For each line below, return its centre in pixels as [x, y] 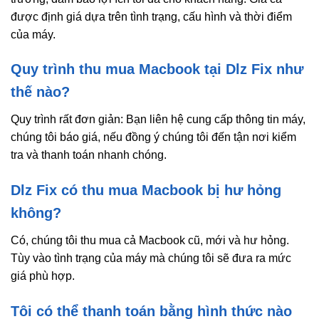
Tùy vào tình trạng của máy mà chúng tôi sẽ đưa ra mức [151, 258]
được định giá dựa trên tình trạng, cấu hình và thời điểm [151, 16]
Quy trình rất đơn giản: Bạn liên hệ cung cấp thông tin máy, [158, 120]
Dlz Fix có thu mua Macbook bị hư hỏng [146, 190]
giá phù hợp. [43, 276]
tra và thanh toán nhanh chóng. [89, 155]
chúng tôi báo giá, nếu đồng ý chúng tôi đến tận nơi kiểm [153, 137]
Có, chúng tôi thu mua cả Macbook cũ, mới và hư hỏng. [150, 241]
